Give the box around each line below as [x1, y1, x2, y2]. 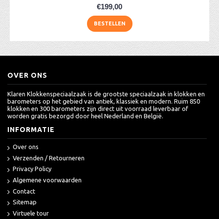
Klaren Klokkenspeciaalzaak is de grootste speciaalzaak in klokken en [7, 90, 205, 97]
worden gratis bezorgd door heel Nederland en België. [7, 112, 163, 119]
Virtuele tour [13, 209, 49, 217]
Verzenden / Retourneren [13, 154, 85, 161]
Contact [13, 187, 35, 195]
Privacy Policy [13, 165, 51, 173]
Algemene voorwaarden [13, 176, 82, 183]
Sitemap [13, 198, 37, 206]
